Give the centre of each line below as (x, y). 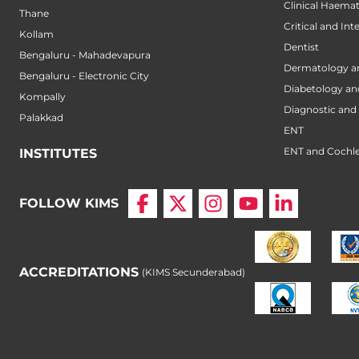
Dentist (301, 47)
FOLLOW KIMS (69, 204)
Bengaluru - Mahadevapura (85, 55)
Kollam (36, 34)
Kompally (42, 97)
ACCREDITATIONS (79, 272)
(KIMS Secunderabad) (194, 272)
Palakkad (41, 118)
